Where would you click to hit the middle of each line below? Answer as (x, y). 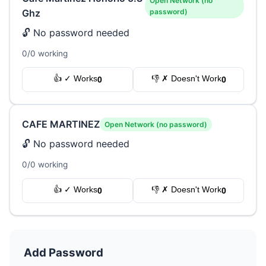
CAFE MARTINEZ (61, 124)
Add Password (64, 253)
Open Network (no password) (156, 124)
